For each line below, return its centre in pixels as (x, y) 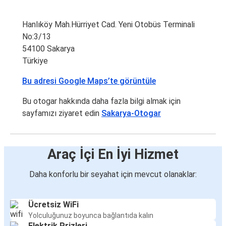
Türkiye (35, 61)
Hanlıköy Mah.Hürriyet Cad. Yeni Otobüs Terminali (108, 25)
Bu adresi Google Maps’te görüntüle (89, 81)
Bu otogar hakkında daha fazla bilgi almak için (101, 101)
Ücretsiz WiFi (53, 205)
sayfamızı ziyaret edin (62, 114)
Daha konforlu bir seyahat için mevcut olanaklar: (113, 175)
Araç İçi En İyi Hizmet (113, 155)
